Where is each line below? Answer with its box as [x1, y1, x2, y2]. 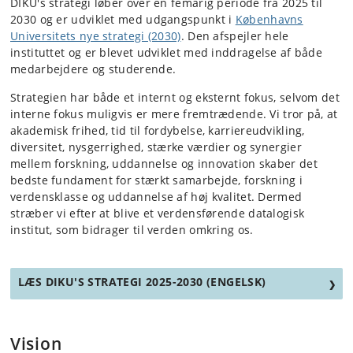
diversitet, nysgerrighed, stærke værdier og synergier [10, 139, 302, 155]
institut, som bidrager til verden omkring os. [10, 222, 254, 238]
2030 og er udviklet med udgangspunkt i [10, 12, 236, 28]
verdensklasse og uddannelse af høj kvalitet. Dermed [10, 189, 303, 205]
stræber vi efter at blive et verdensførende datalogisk [10, 206, 305, 221]
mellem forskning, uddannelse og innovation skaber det [10, 156, 318, 172]
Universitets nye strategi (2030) [10, 28, 181, 44]
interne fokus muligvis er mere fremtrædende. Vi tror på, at [10, 106, 338, 122]
